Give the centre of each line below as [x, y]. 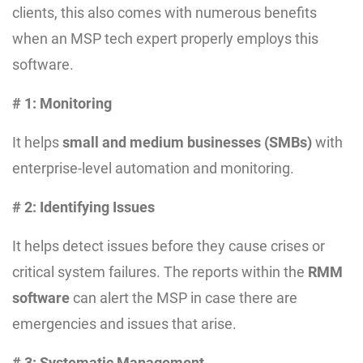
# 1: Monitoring [62, 103]
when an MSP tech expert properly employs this [165, 38]
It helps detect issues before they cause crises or [169, 246]
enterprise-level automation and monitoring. [153, 168]
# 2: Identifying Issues [83, 207]
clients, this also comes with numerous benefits [164, 12]
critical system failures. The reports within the [160, 271]
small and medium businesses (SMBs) [187, 142]
